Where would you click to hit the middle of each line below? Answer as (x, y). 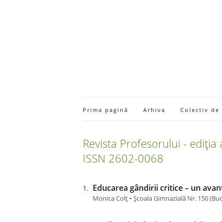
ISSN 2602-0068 (123, 158)
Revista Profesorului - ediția (151, 143)
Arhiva (154, 110)
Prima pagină (106, 110)
